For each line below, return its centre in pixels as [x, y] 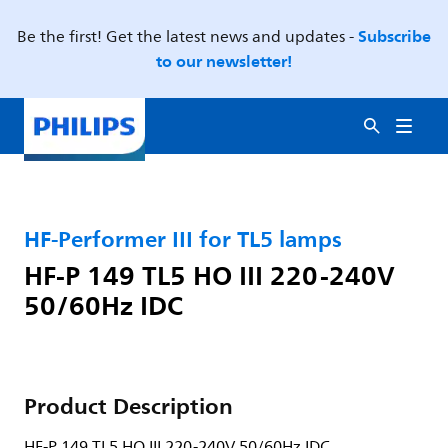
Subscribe [394, 36]
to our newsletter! [224, 61]
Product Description [128, 406]
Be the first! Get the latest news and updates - [187, 37]
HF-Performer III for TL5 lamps [183, 239]
